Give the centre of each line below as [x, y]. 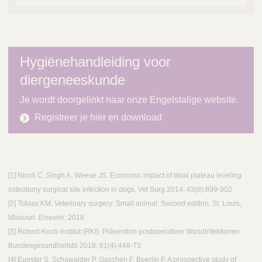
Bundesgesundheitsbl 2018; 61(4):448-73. [75, 246]
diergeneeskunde [73, 80]
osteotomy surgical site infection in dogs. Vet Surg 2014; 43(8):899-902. [121, 190]
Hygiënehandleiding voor [95, 62]
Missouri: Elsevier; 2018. [47, 218]
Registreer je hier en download [98, 118]
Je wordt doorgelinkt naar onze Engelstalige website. [129, 100]
